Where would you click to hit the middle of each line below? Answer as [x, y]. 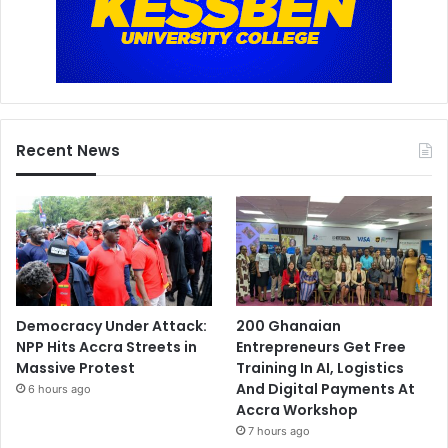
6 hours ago [59, 389]
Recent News [68, 150]
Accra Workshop [297, 410]
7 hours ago [279, 431]
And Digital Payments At [326, 389]
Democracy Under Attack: [111, 326]
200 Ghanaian [289, 326]
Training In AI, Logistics [320, 368]
